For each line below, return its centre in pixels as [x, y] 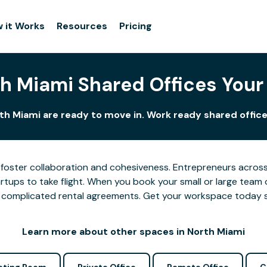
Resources [82, 26]
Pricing [136, 26]
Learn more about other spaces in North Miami [133, 232]
